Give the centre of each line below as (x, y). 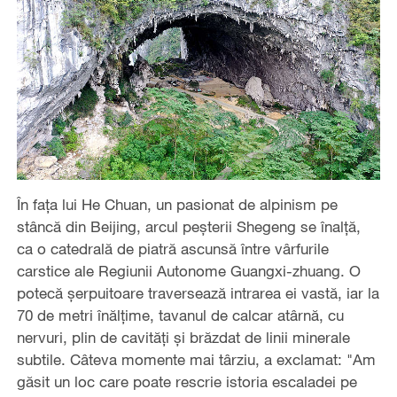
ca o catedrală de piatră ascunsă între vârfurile (172, 249)
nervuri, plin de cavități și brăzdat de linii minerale (183, 338)
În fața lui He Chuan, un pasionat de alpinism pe (177, 205)
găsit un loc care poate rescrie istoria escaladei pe (187, 382)
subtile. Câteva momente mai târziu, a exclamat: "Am (196, 360)
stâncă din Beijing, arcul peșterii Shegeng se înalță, (188, 227)
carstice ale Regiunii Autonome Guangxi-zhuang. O (188, 271)
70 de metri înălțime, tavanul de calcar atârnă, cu (180, 315)
